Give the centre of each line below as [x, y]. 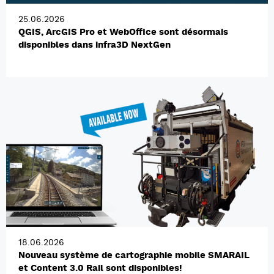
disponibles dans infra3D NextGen [94, 44]
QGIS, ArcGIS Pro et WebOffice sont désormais [123, 31]
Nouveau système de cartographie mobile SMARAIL [134, 255]
